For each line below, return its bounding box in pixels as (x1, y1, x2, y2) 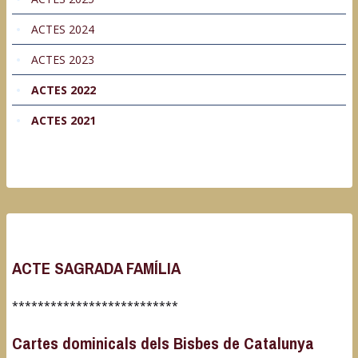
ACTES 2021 (31, 113, 96, 129)
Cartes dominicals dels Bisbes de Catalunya (12, 332, 314, 356)
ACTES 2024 (31, 22, 94, 38)
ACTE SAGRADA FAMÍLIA (12, 257, 181, 280)
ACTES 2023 (31, 52, 94, 68)
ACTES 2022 (31, 82, 96, 98)
